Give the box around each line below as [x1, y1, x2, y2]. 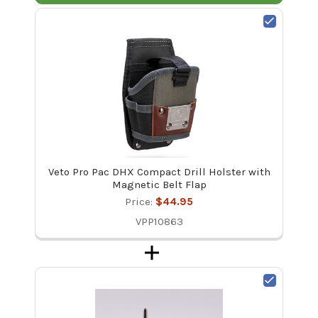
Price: [125, 194, 155, 208]
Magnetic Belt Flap [111, 177, 207, 191]
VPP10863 [135, 214, 183, 228]
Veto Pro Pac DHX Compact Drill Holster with [48, 165, 270, 178]
